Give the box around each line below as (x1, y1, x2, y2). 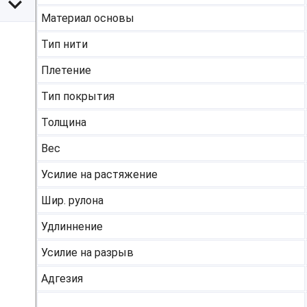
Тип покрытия (41, 90, 114, 103)
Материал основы (41, 12, 134, 25)
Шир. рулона (41, 194, 103, 208)
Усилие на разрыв (41, 246, 134, 260)
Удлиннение (41, 220, 103, 234)
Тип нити (41, 38, 88, 51)
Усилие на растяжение (41, 168, 158, 182)
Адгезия (41, 272, 83, 286)
